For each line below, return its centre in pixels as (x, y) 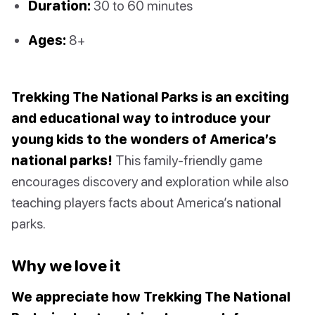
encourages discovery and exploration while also (150, 181)
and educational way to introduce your (141, 118)
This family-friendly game (187, 160)
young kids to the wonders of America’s (144, 139)
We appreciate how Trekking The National (151, 297)
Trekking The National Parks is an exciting (150, 97)
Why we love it (66, 266)
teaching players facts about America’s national (146, 202)
